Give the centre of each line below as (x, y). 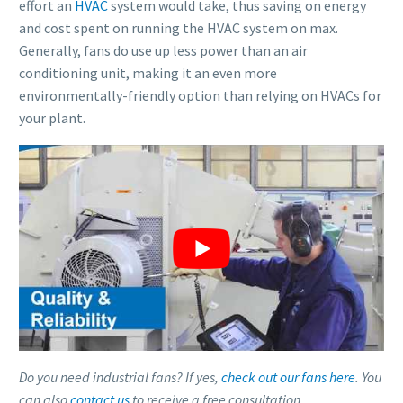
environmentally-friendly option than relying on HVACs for (200, 95)
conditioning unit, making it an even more (148, 72)
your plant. (52, 117)
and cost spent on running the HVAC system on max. (179, 27)
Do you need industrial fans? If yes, (120, 377)
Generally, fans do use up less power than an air (163, 50)
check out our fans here (288, 377)
